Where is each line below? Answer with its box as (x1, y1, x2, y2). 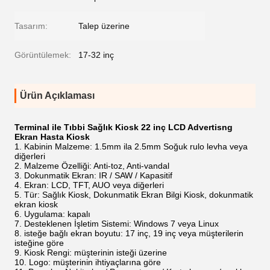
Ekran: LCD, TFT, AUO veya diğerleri (24, 180, 164, 190)
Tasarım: (14, 21, 48, 31)
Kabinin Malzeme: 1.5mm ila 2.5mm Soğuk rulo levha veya (24, 142, 248, 151)
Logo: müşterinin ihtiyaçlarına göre (29, 257, 161, 267)
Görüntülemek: (14, 50, 71, 60)
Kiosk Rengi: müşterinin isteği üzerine (24, 248, 167, 257)
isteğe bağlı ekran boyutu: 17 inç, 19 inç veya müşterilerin (24, 228, 243, 238)
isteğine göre (14, 238, 64, 248)
